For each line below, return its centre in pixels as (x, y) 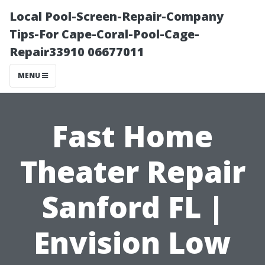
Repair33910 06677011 (77, 52)
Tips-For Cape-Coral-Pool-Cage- (104, 34)
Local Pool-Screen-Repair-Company (117, 16)
